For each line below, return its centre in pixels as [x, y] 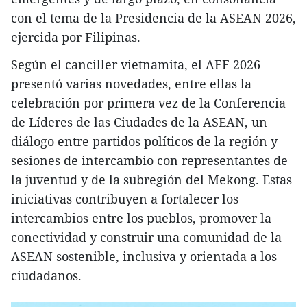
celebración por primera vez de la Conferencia [148, 102]
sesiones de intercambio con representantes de [149, 160]
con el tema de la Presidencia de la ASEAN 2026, [153, 17]
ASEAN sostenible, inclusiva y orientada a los [144, 256]
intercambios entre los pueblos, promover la [141, 218]
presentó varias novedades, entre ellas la [131, 83]
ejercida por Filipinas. [76, 37]
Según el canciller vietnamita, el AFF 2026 [136, 64]
